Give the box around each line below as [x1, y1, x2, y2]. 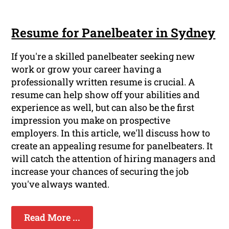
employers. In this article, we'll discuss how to [11, 127, 211, 140]
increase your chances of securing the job [11, 165, 189, 178]
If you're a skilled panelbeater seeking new [11, 50, 195, 63]
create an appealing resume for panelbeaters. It [11, 140, 213, 152]
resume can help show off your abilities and [11, 88, 200, 101]
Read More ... [24, 211, 81, 224]
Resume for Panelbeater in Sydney [11, 25, 216, 41]
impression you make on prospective [11, 114, 171, 127]
